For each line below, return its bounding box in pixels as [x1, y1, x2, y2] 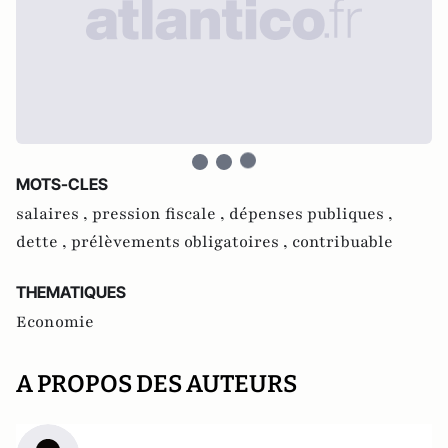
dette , [16, 231, 71, 253]
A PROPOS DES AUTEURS [16, 370, 297, 398]
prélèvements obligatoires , [71, 231, 292, 253]
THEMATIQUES [16, 282, 126, 302]
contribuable [292, 231, 393, 253]
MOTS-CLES [16, 174, 108, 194]
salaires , [16, 203, 92, 225]
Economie [16, 311, 94, 333]
